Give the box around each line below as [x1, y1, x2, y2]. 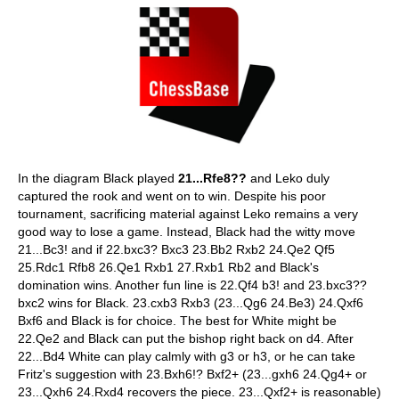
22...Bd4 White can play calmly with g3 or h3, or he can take [18, 348, 355, 363]
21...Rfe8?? [178, 170, 247, 185]
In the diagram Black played [18, 170, 178, 185]
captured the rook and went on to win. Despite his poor [18, 188, 326, 203]
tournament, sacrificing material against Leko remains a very [18, 206, 358, 221]
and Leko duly [247, 170, 330, 185]
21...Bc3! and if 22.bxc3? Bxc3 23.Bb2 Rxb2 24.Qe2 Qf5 [18, 241, 335, 256]
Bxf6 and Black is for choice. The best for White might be [18, 313, 337, 328]
